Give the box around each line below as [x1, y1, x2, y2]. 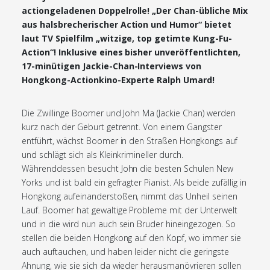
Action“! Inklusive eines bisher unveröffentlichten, [22, 46, 240, 58]
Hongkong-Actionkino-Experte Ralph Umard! [22, 74, 215, 86]
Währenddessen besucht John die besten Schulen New [22, 163, 234, 174]
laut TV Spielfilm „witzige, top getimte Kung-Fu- [22, 33, 233, 44]
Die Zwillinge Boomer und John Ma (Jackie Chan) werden [22, 107, 236, 119]
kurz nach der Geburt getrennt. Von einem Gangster [22, 121, 222, 133]
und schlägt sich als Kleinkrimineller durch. [22, 149, 184, 160]
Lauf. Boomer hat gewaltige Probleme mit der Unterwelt [22, 204, 237, 216]
